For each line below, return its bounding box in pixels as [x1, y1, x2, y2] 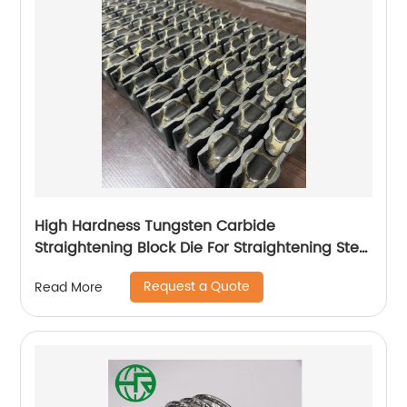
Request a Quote [144, 276, 251, 298]
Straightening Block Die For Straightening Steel [35, 236, 372, 261]
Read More [35, 276, 104, 298]
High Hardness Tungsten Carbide [35, 214, 276, 239]
